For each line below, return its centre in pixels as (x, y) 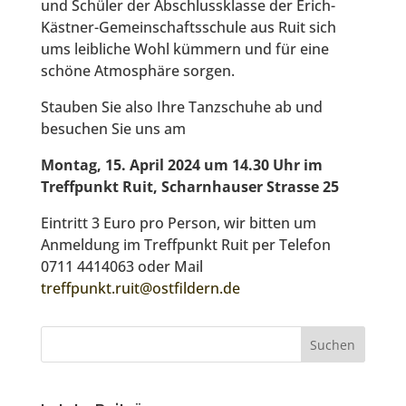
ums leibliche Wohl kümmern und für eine (184, 49)
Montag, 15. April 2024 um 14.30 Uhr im (181, 165)
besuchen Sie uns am (113, 129)
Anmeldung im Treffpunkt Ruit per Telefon (185, 245)
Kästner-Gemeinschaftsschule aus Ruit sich (188, 28)
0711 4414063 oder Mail (121, 267)
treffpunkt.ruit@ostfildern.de (140, 289)
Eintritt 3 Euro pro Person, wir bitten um (178, 223)
